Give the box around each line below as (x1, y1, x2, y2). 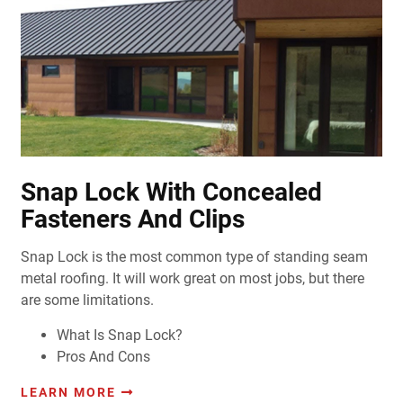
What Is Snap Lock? (56, 327, 183, 345)
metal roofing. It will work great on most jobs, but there (20, 270, 364, 288)
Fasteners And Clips (20, 204, 245, 235)
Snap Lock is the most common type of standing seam (20, 248, 368, 266)
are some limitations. (20, 291, 154, 309)
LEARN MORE (20, 385, 116, 400)
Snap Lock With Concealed (20, 177, 322, 208)
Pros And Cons (56, 348, 150, 366)
